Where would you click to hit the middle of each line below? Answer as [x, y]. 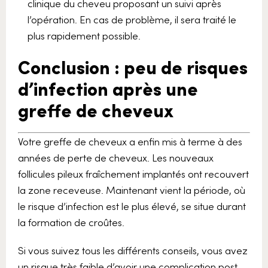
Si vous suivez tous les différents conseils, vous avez [133, 250]
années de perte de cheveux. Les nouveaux [116, 157]
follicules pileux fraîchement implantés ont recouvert [133, 173]
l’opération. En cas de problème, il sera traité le [132, 19]
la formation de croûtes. [71, 222]
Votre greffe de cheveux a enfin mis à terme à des [130, 141]
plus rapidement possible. [84, 35]
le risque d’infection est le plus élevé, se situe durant [132, 205]
